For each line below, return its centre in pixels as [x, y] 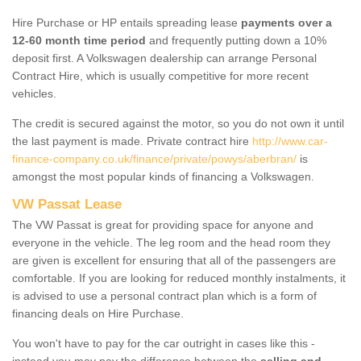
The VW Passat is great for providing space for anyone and [163, 224]
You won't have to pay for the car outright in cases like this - [164, 343]
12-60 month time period [79, 40]
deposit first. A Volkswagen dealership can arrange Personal [164, 58]
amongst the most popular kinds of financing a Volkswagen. [163, 176]
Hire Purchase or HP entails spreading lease [127, 22]
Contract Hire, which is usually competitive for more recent [160, 75]
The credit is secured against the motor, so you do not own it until [178, 123]
